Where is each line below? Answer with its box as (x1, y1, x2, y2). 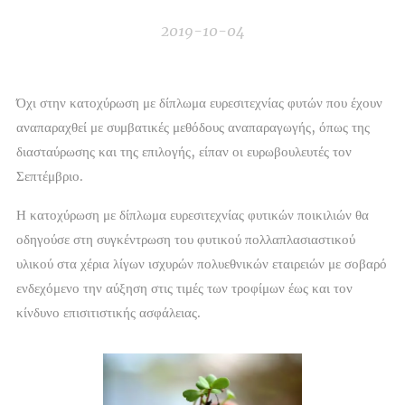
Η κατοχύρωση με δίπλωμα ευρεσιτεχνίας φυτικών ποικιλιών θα (16, 206, 369, 223)
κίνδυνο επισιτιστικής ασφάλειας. (16, 304, 201, 321)
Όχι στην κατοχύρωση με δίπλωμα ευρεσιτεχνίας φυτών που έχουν (16, 94, 382, 111)
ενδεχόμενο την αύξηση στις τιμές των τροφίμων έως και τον (16, 279, 353, 297)
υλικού (16, 255, 53, 272)
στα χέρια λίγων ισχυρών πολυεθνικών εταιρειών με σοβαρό (53, 255, 387, 272)
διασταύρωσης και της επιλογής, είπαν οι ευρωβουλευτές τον (16, 143, 352, 160)
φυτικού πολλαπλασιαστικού (197, 231, 355, 248)
